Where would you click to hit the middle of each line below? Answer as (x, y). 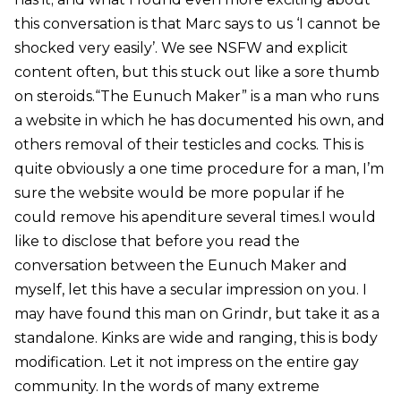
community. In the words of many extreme (166, 387)
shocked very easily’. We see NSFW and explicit (181, 48)
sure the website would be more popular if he (179, 193)
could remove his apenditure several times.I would (195, 218)
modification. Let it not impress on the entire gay (186, 363)
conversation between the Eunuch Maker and (180, 266)
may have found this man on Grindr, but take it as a (196, 314)
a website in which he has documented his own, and (199, 121)
